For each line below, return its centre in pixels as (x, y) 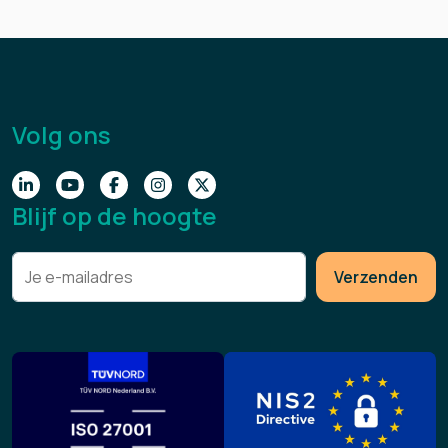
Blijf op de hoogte (114, 215)
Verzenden (376, 277)
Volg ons (61, 134)
